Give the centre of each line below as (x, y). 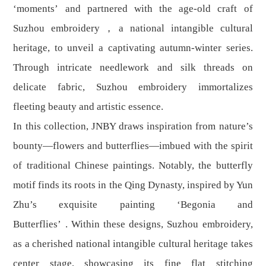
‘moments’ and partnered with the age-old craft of (133, 9)
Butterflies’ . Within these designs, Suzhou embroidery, (133, 224)
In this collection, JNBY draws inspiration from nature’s (133, 126)
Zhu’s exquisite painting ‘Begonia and (133, 205)
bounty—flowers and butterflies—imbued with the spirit (133, 146)
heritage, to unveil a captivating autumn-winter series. (133, 48)
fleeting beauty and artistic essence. (88, 107)
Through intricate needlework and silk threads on (133, 68)
